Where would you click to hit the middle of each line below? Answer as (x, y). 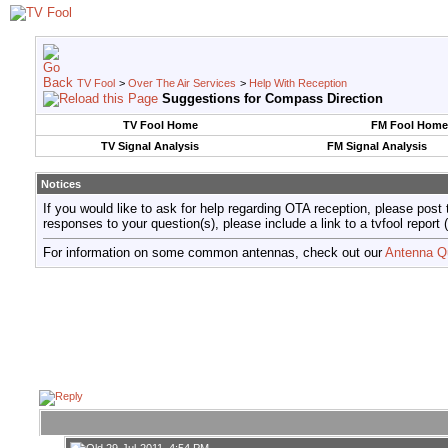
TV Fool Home (160, 125)
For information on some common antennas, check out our (214, 253)
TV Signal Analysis (149, 146)
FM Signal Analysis (376, 146)
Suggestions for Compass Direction (272, 98)
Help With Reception (298, 83)
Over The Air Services (182, 83)
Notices (61, 184)
